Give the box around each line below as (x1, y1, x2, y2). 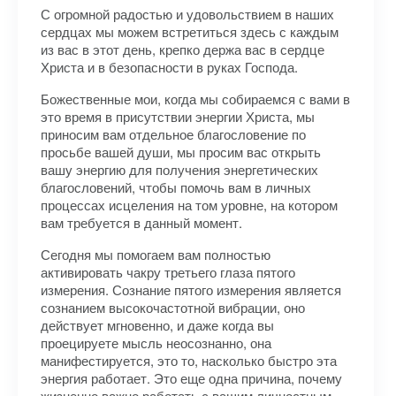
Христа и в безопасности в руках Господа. (41, 57, 298, 76)
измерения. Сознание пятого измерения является (41, 280, 341, 299)
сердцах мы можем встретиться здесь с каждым (41, 22, 339, 41)
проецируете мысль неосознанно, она (41, 333, 271, 352)
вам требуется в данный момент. (41, 213, 242, 232)
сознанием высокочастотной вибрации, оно (41, 298, 305, 316)
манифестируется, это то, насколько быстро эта (41, 351, 337, 369)
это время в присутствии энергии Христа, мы (41, 107, 315, 126)
